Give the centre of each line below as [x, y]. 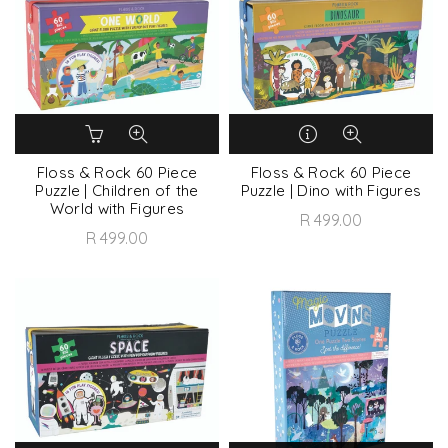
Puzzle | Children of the [117, 190]
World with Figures [117, 208]
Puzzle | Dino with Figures [331, 190]
